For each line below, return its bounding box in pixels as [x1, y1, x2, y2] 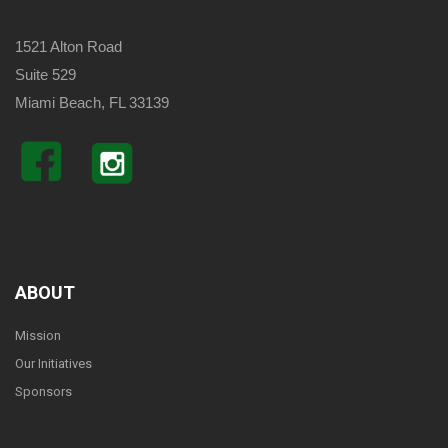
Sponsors [15, 384, 72, 400]
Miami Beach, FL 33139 [15, 94, 169, 112]
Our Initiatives [15, 356, 92, 372]
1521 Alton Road [15, 38, 122, 56]
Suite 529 [15, 66, 76, 84]
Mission [15, 328, 61, 344]
